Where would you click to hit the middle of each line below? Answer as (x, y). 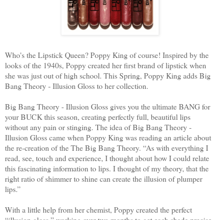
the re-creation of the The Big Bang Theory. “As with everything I (107, 148)
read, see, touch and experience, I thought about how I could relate (107, 158)
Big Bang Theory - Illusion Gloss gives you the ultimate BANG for (108, 107)
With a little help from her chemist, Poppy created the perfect (98, 210)
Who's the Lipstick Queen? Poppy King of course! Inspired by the (107, 55)
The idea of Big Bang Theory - (143, 127)
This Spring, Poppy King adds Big (157, 76)
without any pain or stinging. (49, 127)
